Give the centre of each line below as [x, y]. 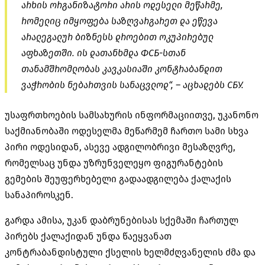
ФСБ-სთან [163, 53]
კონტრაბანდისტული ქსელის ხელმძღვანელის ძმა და [130, 252]
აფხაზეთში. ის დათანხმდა [81, 53]
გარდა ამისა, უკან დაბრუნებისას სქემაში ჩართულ [122, 220]
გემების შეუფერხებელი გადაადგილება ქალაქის [118, 179]
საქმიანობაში [38, 131]
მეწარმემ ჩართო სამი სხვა [185, 131]
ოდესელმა [97, 131]
